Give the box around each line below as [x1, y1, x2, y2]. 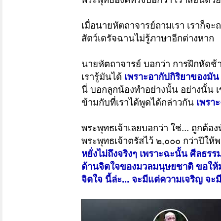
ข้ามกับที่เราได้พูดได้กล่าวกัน [81, 97, 196, 108]
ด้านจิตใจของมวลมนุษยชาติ [81, 161, 193, 172]
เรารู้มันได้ [81, 72, 124, 82]
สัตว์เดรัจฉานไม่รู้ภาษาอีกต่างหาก [81, 33, 214, 44]
